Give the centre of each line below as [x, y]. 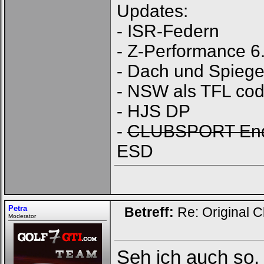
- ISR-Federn [168, 31]
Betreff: [149, 212]
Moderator [22, 216]
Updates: [152, 11]
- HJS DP [154, 111]
